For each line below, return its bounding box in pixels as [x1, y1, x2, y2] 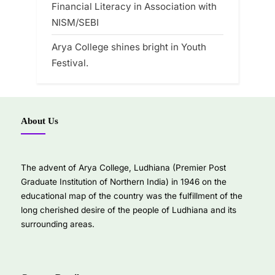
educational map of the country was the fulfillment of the [21, 191, 242, 201]
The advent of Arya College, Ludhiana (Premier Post [21, 163, 226, 173]
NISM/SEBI [52, 17, 99, 29]
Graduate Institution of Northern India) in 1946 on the [21, 177, 227, 187]
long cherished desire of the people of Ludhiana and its [21, 205, 236, 215]
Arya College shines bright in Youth [52, 41, 206, 53]
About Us [21, 115, 58, 126]
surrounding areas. [21, 219, 95, 230]
